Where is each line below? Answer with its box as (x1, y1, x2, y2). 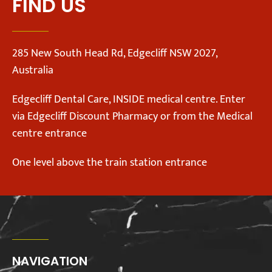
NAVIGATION (12, 253, 87, 270)
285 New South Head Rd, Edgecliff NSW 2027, (12, 44, 217, 63)
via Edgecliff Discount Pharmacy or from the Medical (12, 107, 253, 126)
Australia (12, 61, 53, 80)
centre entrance (12, 124, 87, 143)
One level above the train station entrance (12, 154, 207, 172)
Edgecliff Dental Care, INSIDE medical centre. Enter (12, 90, 245, 109)
